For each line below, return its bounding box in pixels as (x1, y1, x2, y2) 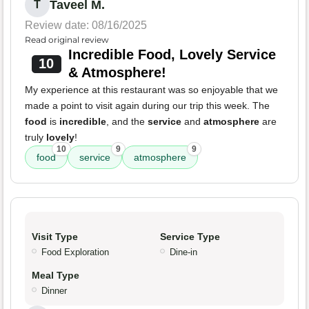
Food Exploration (41, 247, 109, 258)
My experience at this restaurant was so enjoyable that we (25, 84, 278, 96)
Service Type (160, 231, 220, 243)
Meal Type (32, 270, 79, 281)
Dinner (41, 286, 67, 297)
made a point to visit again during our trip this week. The (25, 100, 270, 112)
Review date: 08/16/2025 (25, 19, 147, 32)
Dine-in (170, 247, 197, 258)
